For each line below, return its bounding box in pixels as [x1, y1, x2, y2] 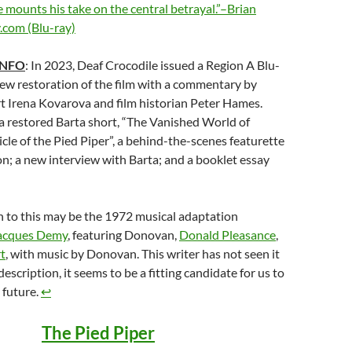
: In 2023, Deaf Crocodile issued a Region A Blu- [25, 57, 280, 72]
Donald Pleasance [179, 227, 276, 242]
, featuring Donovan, [68, 227, 179, 242]
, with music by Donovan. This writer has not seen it [5, 246, 280, 261]
